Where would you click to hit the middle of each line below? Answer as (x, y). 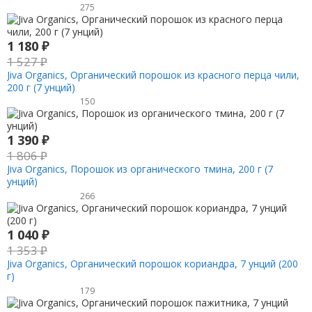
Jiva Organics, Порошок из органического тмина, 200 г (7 (140, 169)
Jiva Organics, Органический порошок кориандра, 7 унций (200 (152, 264)
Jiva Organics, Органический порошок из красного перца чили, (153, 75)
